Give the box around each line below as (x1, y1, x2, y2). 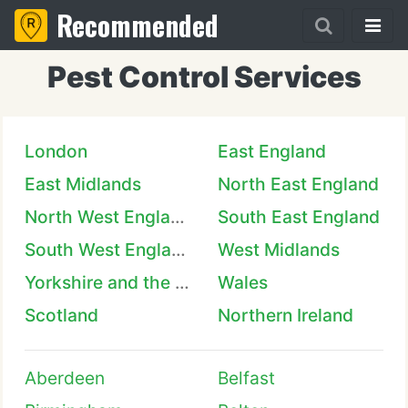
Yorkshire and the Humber (175, 271, 189, 293)
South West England (171, 239, 186, 260)
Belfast (218, 367, 275, 389)
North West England (170, 206, 185, 228)
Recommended (56, 5, 219, 46)
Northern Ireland (218, 304, 353, 326)
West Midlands (218, 239, 340, 260)
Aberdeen (25, 367, 105, 389)
